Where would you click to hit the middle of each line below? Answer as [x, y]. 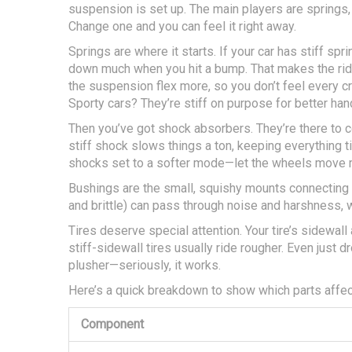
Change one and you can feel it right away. [182, 27]
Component [112, 324]
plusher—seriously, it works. [145, 266]
